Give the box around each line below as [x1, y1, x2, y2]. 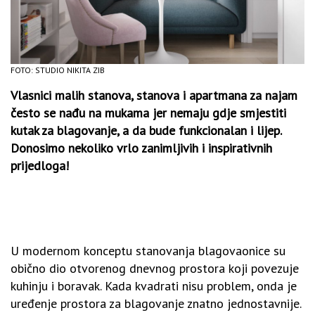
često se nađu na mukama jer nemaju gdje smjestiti [11, 104, 286, 121]
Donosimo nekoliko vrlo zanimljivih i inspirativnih [11, 139, 272, 156]
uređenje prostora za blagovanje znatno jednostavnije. [11, 295, 301, 311]
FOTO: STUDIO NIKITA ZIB [11, 64, 105, 75]
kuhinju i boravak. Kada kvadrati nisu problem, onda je [11, 277, 297, 294]
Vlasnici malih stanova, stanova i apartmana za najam [11, 86, 297, 103]
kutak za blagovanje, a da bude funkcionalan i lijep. [11, 122, 281, 139]
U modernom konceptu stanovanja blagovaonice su [11, 242, 285, 259]
